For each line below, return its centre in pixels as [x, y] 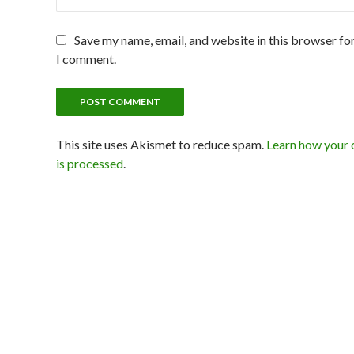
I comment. [86, 59]
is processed [90, 163]
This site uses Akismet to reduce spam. [161, 144]
